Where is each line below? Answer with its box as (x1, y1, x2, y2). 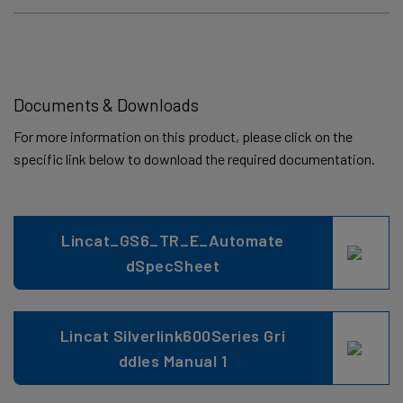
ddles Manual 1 (118, 350, 228, 371)
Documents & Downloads (13, 94, 199, 116)
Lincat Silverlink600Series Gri (59, 325, 286, 345)
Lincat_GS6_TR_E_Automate (61, 229, 284, 250)
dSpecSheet (125, 255, 220, 275)
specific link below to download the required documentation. (13, 149, 375, 167)
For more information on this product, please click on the (13, 127, 353, 145)
